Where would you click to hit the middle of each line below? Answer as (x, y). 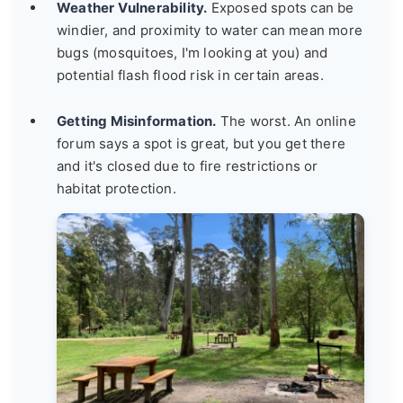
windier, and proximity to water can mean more (210, 30)
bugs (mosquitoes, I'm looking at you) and (193, 52)
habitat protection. (116, 188)
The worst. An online (286, 121)
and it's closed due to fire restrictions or (188, 166)
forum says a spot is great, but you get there (201, 143)
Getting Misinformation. (137, 121)
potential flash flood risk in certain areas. (190, 75)
